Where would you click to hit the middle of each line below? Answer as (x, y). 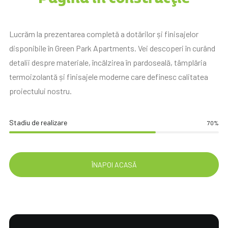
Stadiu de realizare (38, 122)
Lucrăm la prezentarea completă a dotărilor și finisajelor (104, 34)
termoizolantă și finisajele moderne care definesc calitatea (109, 77)
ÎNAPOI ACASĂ (114, 165)
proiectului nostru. (40, 91)
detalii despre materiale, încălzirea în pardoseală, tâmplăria (108, 62)
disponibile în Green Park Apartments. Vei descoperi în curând (112, 48)
